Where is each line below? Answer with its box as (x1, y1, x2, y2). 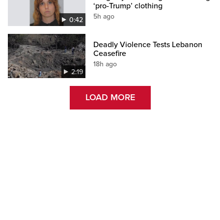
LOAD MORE (85, 92, 135, 103)
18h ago (93, 59, 117, 68)
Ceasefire (93, 48, 127, 58)
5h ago (93, 12, 115, 21)
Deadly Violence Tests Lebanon (93, 39, 203, 50)
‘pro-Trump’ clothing (93, 1, 163, 11)
